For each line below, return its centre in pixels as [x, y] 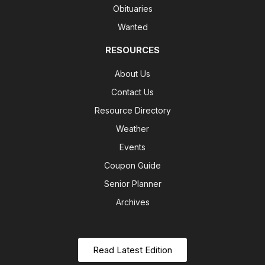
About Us [132, 74]
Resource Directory [132, 111]
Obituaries [132, 9]
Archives [132, 202]
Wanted [132, 27]
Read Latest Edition [132, 250]
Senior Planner [132, 184]
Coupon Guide [132, 166]
